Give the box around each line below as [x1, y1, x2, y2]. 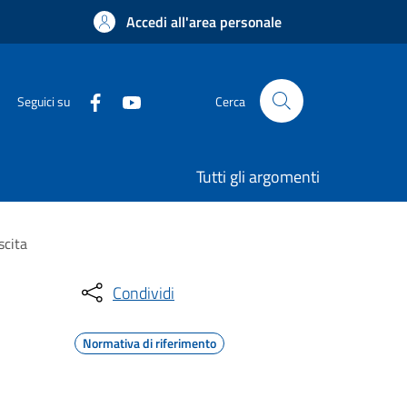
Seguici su [17, 91, 70, 111]
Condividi [113, 280, 174, 305]
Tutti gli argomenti [196, 164, 320, 189]
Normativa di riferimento [83, 333, 216, 352]
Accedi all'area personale [126, 11, 282, 33]
